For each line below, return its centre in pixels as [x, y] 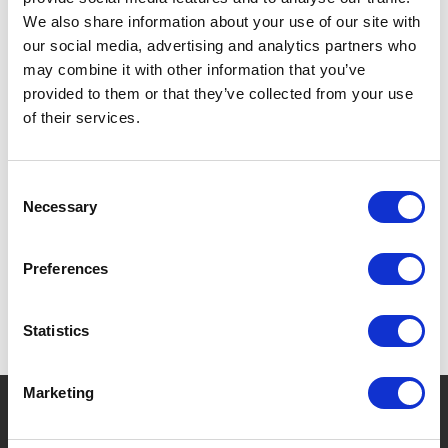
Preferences [66, 268]
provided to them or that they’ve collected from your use [218, 93]
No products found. [142, 194]
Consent [35, 186]
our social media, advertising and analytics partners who [219, 45]
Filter [236, 107]
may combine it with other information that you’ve [194, 69]
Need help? [123, 407]
